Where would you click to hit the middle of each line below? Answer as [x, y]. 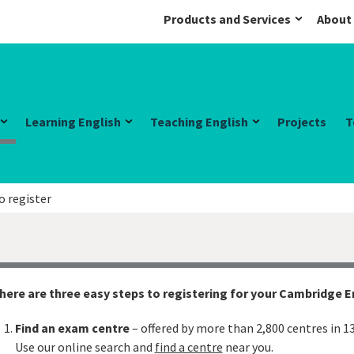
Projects [302, 122]
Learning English [73, 122]
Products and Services [227, 19]
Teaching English [199, 122]
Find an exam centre [72, 328]
